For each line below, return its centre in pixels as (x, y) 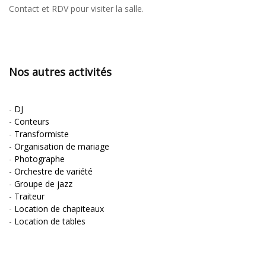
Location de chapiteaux (59, 208)
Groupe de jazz (43, 183)
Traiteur (29, 196)
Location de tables (50, 221)
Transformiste (42, 134)
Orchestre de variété (53, 171)
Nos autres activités (60, 72)
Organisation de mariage (62, 146)
